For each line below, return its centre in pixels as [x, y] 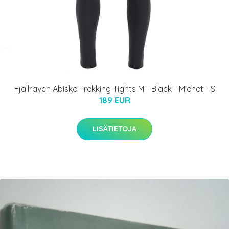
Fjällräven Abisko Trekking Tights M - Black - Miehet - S [114, 89]
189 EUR [114, 100]
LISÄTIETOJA [114, 129]
